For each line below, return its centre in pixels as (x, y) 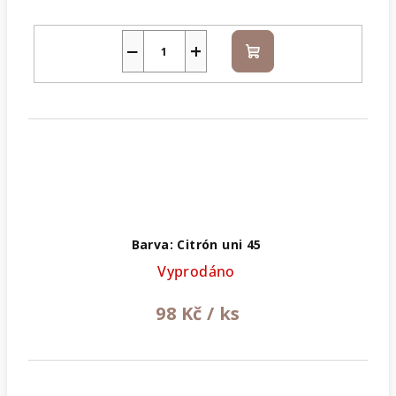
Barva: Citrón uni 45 (196, 244)
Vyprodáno (196, 271)
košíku (274, 71)
